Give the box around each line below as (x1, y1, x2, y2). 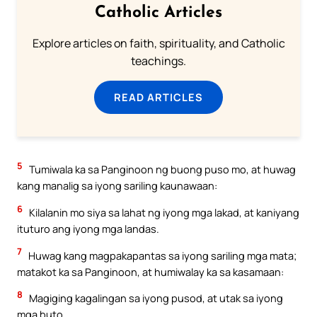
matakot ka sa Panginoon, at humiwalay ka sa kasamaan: (17, 264, 284, 279)
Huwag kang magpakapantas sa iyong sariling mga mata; (26, 248, 296, 263)
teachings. (131, 53, 186, 69)
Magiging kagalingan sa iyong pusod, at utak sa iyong (27, 291, 283, 306)
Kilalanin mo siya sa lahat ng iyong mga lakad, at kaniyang (27, 205, 299, 220)
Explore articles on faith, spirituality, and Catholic (32, 35, 285, 52)
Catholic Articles (95, 5, 222, 22)
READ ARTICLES (114, 90, 203, 105)
